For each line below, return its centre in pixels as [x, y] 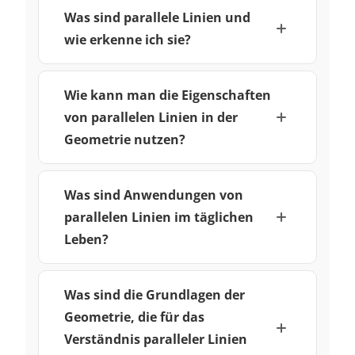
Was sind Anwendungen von [154, 195]
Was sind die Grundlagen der [155, 294]
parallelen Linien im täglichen [159, 217]
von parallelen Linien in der [151, 117]
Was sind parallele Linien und [157, 17]
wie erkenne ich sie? [128, 39]
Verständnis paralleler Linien [156, 339]
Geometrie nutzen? [125, 139]
